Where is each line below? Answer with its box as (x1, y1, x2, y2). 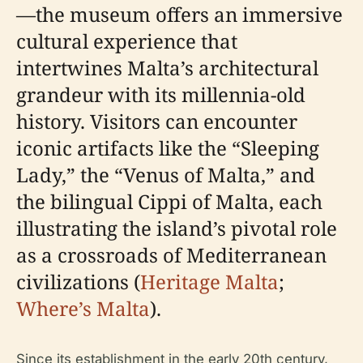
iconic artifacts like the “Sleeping (16, 134, 319, 161)
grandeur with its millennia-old (16, 80, 305, 108)
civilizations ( (16, 267, 140, 295)
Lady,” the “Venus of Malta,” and (16, 160, 315, 188)
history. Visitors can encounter (16, 107, 297, 135)
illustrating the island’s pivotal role (16, 214, 337, 241)
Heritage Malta (140, 267, 279, 295)
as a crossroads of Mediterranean (16, 241, 327, 268)
